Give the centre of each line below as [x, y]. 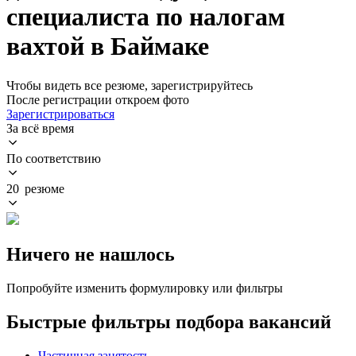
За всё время [40, 128]
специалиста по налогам [146, 17]
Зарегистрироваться [60, 114]
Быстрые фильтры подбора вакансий [169, 321]
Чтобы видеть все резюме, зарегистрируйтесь [130, 85]
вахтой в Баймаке [108, 46]
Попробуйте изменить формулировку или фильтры [145, 288]
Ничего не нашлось [91, 254]
